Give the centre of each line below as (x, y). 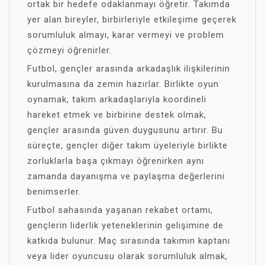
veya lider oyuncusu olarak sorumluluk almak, (127, 256)
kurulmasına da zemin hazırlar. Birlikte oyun (123, 84)
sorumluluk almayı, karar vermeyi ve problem (126, 35)
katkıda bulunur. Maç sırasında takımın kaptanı (129, 241)
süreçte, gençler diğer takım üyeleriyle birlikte (127, 146)
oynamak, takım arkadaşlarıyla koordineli (117, 99)
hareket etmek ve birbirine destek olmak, (117, 115)
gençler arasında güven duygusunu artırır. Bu (125, 130)
